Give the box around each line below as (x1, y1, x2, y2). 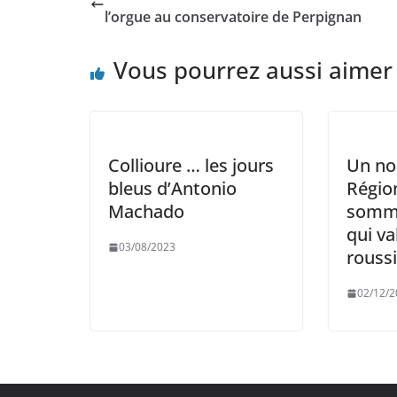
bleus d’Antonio (108, 176, 237, 201)
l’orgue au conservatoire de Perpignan (105, 7, 362, 27)
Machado (108, 199, 184, 224)
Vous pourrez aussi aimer (113, 54, 393, 87)
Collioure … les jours (108, 153, 274, 178)
